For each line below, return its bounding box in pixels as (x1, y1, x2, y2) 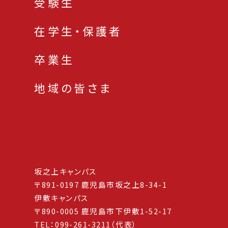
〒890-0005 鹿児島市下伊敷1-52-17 (34, 205, 172, 216)
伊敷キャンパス (34, 192, 89, 203)
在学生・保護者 (34, 22, 123, 39)
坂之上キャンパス (34, 165, 97, 177)
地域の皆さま (34, 79, 112, 96)
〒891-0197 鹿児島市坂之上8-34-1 (34, 179, 167, 190)
